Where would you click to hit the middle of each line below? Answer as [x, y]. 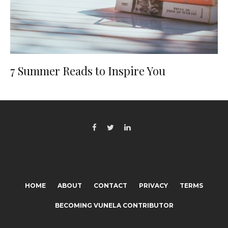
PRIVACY [153, 186]
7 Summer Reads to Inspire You [88, 71]
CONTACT [110, 186]
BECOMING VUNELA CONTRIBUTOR [114, 205]
